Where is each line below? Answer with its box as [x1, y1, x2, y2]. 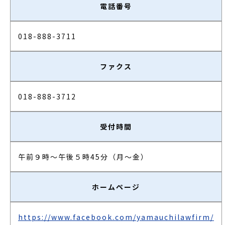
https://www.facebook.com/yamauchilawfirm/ [18, 212, 214, 222]
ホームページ [92, 182, 140, 192]
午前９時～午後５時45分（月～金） [18, 152, 149, 162]
